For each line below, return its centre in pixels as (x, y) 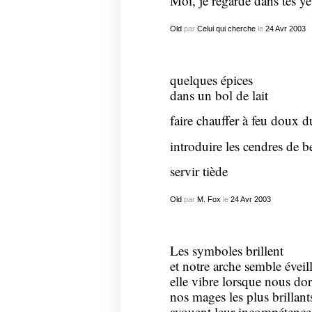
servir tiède (198, 171)
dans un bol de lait (219, 95)
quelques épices (211, 80)
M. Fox (209, 199)
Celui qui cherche (226, 28)
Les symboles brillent (226, 251)
